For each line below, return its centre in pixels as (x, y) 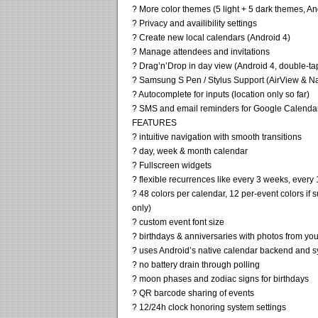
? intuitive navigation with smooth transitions (217, 137)
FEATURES (154, 122)
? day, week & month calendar (190, 151)
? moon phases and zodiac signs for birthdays (220, 279)
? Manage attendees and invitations (201, 51)
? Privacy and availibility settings (194, 23)
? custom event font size (178, 222)
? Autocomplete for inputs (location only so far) (221, 94)
